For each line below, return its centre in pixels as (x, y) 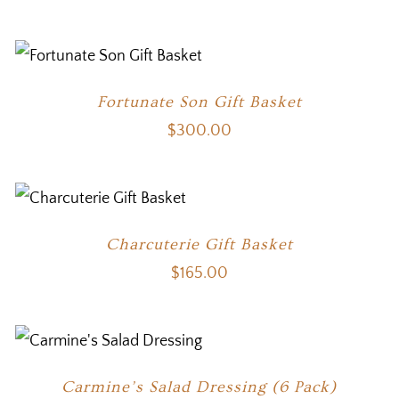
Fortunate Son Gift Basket (199, 102)
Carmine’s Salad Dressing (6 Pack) (199, 387)
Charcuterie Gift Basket (199, 244)
